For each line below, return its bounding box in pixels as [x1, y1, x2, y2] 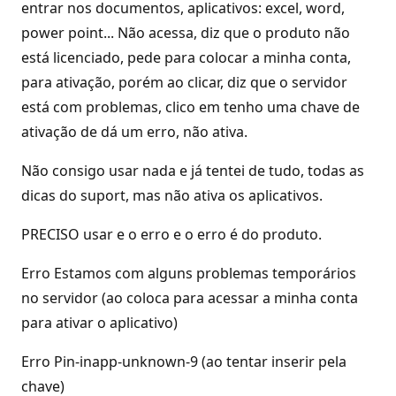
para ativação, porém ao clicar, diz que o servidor [21, 72, 347, 92]
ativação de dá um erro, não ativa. [21, 122, 247, 141]
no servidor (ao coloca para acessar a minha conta [21, 288, 358, 308]
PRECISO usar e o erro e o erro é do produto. [21, 225, 322, 244]
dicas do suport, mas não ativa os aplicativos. [21, 186, 323, 205]
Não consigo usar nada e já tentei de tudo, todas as [21, 161, 364, 180]
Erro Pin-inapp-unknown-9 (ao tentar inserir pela [21, 352, 346, 371]
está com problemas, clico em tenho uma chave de [21, 97, 360, 117]
